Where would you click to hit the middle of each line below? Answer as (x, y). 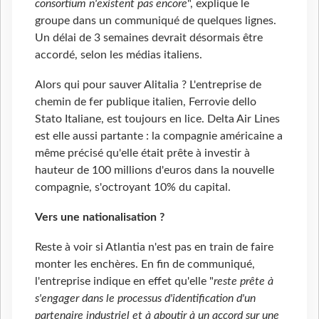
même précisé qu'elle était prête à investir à (142, 153)
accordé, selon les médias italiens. (119, 55)
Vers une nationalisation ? (100, 217)
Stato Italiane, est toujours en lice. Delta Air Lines (157, 119)
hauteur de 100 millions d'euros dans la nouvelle (155, 170)
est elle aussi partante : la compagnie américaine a (159, 136)
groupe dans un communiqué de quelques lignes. (156, 21)
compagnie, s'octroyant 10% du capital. (133, 187)
